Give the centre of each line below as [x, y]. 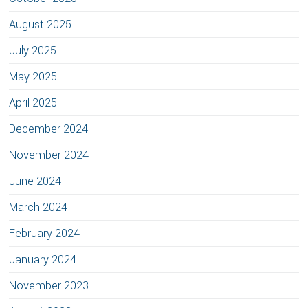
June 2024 [35, 181]
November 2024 [49, 155]
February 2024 [45, 233]
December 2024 [49, 129]
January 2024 [43, 260]
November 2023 [49, 286]
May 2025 [33, 77]
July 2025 [33, 51]
